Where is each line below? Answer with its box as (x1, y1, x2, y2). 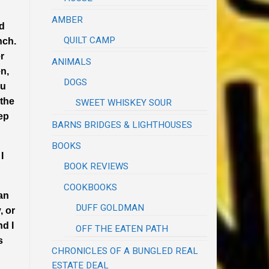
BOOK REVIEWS (64, 160, 129, 172)
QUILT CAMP (64, 34, 116, 46)
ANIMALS (52, 56, 92, 67)
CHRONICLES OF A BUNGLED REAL (52, 245, 199, 256)
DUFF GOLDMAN (76, 202, 145, 213)
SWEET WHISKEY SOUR (76, 97, 172, 108)
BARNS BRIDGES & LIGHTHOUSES (52, 119, 193, 130)
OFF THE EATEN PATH (76, 223, 169, 234)
